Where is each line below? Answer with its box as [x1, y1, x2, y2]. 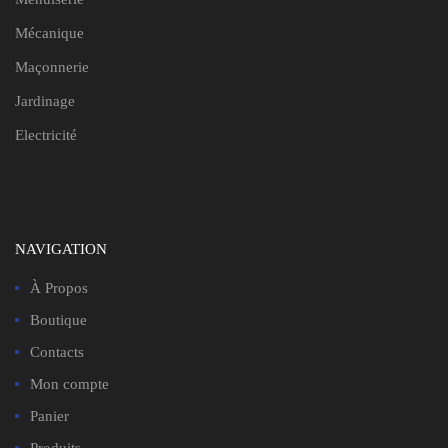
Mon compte [30, 376, 109, 393]
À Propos [30, 280, 88, 297]
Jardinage [15, 93, 75, 110]
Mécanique [15, 25, 84, 42]
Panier [30, 408, 69, 425]
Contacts [30, 344, 84, 361]
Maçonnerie [15, 59, 89, 76]
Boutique [30, 312, 87, 329]
